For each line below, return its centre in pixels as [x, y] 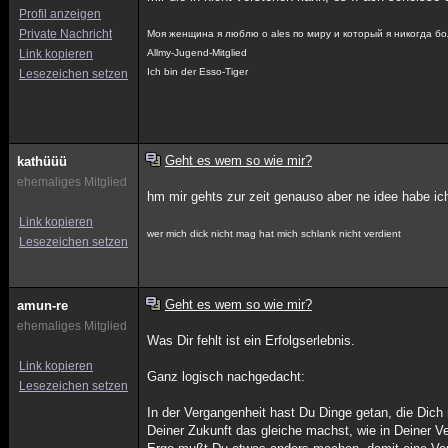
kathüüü [42, 161]
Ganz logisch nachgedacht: [226, 376]
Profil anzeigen [60, 14]
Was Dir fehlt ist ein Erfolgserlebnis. [251, 340]
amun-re [42, 305]
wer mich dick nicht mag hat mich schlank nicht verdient [274, 233]
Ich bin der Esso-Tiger [198, 71]
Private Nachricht [65, 34]
